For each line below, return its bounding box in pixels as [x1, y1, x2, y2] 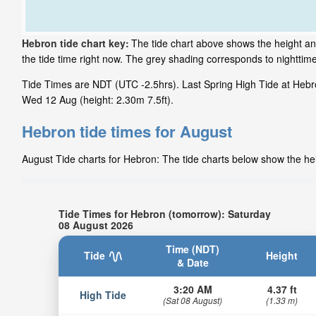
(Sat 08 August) [163, 293, 223, 306]
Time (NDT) [166, 241, 220, 256]
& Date [176, 255, 209, 269]
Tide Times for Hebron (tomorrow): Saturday [58, 206, 271, 221]
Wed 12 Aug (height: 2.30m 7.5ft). [22, 92, 174, 107]
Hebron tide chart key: [22, 36, 129, 51]
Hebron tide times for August [22, 120, 232, 143]
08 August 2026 [58, 217, 133, 232]
